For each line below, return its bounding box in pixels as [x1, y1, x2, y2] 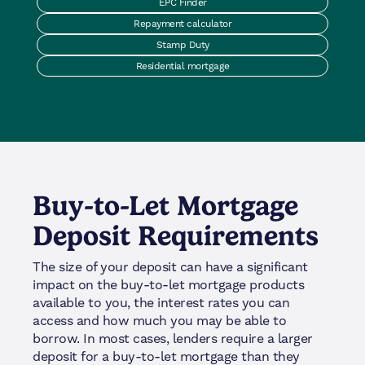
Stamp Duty [156, 39, 209, 51]
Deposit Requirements [33, 219, 319, 253]
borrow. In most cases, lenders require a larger [33, 330, 313, 346]
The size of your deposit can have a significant [33, 258, 308, 275]
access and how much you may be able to [33, 312, 286, 328]
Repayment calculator [134, 18, 231, 30]
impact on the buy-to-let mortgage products [33, 276, 304, 292]
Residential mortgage [135, 60, 230, 73]
